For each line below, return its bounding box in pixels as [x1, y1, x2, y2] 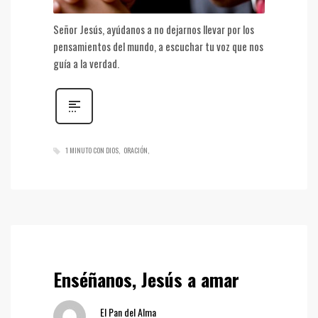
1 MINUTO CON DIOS [65, 145, 119, 156]
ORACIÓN [124, 145, 148, 156]
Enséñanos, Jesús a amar [53, 265, 239, 294]
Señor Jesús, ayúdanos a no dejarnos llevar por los [53, 21, 254, 38]
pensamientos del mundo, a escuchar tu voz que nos [53, 38, 263, 55]
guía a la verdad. [53, 55, 119, 72]
